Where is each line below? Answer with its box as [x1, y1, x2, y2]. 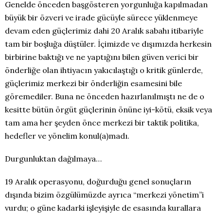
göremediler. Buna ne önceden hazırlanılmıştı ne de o [5, 91, 204, 101]
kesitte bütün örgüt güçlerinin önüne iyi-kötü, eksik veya [5, 105, 212, 114]
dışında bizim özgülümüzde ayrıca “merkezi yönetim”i [5, 190, 204, 200]
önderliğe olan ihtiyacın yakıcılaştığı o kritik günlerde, [5, 65, 203, 75]
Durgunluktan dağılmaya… [5, 154, 102, 163]
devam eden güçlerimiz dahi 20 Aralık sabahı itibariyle [5, 26, 203, 36]
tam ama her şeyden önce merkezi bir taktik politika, [5, 118, 199, 127]
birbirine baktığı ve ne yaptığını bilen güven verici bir [5, 52, 199, 62]
